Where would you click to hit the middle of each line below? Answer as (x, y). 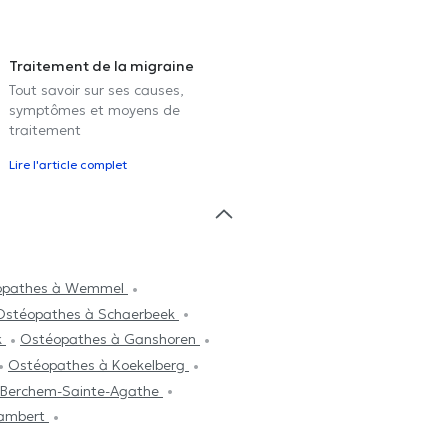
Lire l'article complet (68, 165)
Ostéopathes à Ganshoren (110, 339)
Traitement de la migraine (101, 66)
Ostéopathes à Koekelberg (98, 365)
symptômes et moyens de (94, 110)
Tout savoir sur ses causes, (96, 90)
